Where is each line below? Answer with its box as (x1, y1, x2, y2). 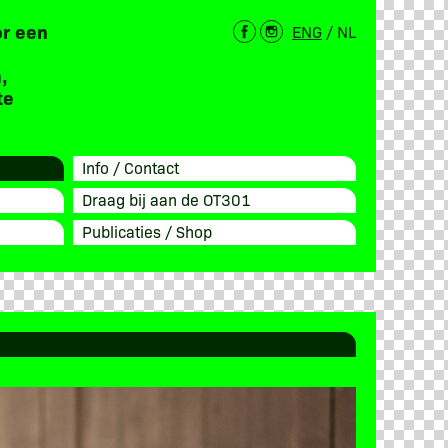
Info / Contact (81, 155, 179, 178)
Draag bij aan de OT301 (81, 187, 251, 210)
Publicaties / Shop (81, 219, 212, 242)
